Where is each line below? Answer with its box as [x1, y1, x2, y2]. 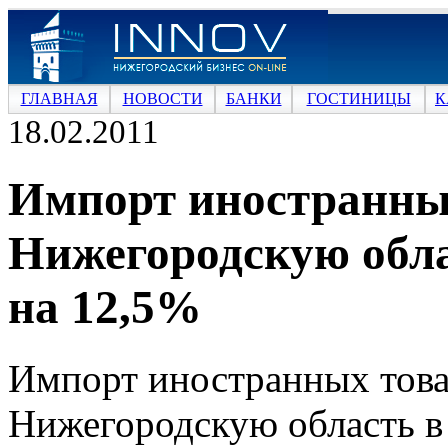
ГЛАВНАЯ [20, 90, 98, 107]
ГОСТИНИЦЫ [306, 90, 411, 107]
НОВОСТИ [122, 90, 203, 107]
